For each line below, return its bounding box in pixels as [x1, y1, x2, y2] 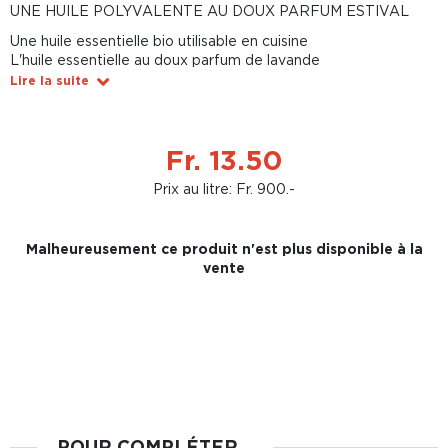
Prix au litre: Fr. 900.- [153, 181, 295, 196]
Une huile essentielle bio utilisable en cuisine [10, 33, 308, 48]
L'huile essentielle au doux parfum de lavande [10, 52, 320, 67]
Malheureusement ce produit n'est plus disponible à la [25, 241, 423, 256]
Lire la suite [10, 74, 89, 87]
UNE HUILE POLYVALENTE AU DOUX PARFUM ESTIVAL [10, 3, 409, 18]
